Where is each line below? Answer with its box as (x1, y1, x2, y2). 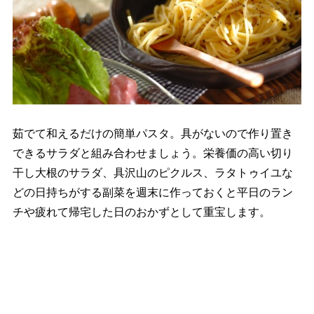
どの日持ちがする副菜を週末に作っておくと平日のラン (12, 186, 293, 198)
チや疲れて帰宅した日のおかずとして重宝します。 (12, 205, 271, 218)
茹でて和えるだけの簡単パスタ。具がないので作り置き (12, 127, 293, 139)
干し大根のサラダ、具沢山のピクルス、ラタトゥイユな (12, 166, 293, 179)
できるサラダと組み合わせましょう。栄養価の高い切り (12, 146, 293, 159)
